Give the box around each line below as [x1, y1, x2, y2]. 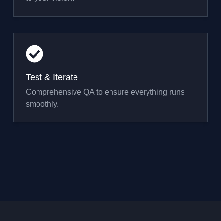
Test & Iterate [25, 73, 78, 82]
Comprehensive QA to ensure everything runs [25, 88, 184, 96]
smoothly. [25, 100, 59, 108]
